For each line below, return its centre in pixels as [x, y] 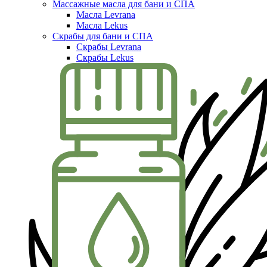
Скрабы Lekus [105, 58]
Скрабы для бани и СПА [103, 36]
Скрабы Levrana [109, 47]
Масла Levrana [106, 15]
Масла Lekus [102, 26]
